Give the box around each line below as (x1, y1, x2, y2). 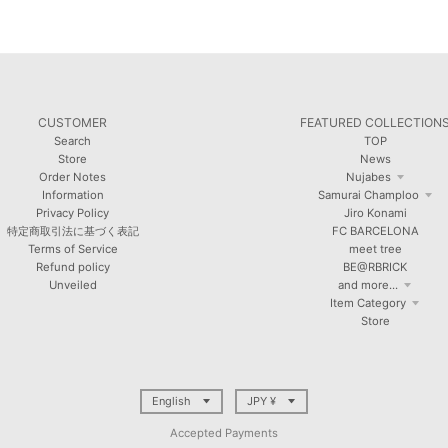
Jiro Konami (343, 206, 407, 221)
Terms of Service (27, 242, 118, 257)
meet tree (348, 242, 402, 257)
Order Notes (39, 170, 107, 185)
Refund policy (35, 260, 110, 275)
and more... (338, 278, 399, 293)
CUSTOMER (38, 115, 108, 131)
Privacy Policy (36, 206, 110, 221)
